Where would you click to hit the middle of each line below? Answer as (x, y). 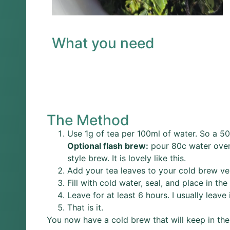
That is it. (85, 207)
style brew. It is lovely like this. (127, 158)
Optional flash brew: (108, 146)
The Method (88, 120)
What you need (103, 43)
